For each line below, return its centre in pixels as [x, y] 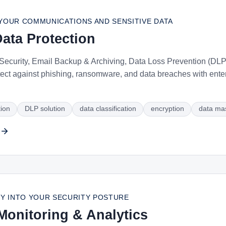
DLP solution [45, 109]
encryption [167, 109]
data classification [108, 109]
